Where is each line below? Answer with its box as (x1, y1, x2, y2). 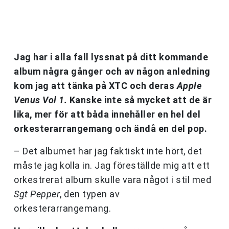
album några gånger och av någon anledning (14, 66, 211, 77)
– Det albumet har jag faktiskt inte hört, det (14, 146, 202, 157)
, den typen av (60, 189, 120, 200)
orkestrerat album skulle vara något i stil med (14, 174, 211, 186)
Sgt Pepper (14, 189, 60, 200)
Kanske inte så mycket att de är (67, 95, 212, 106)
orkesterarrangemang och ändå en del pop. (14, 123, 207, 134)
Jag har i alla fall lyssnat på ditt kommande (14, 52, 208, 63)
